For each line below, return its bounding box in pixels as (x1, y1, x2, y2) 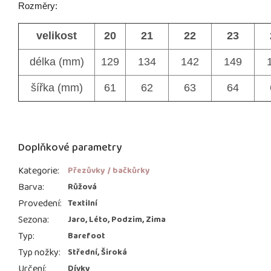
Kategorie (18, 163, 57, 179)
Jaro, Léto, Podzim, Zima (68, 213, 166, 227)
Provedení (18, 196, 60, 212)
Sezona (18, 212, 47, 228)
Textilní (68, 197, 97, 211)
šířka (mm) (30, 82, 83, 94)
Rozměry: (18, 1, 57, 11)
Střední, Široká (68, 246, 127, 260)
